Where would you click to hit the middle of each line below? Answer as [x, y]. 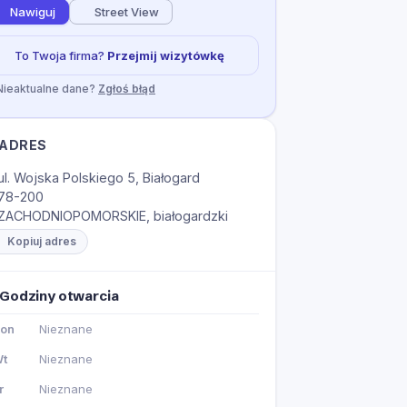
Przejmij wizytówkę [165, 56]
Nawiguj [33, 11]
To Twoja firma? [60, 56]
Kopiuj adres [42, 242]
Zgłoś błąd [127, 88]
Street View [127, 11]
